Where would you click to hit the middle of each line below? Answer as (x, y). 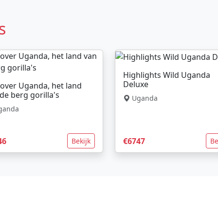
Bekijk (81, 141)
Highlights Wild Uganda (167, 75)
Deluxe (136, 84)
